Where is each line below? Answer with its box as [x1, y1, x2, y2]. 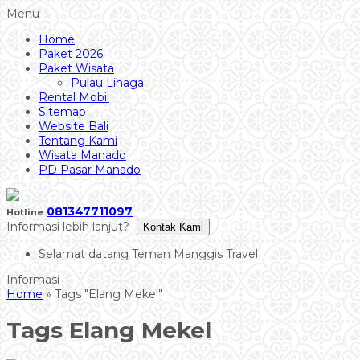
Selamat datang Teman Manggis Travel [39, 247, 258, 261]
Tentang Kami [39, 133, 117, 148]
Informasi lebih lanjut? [6, 219, 133, 234]
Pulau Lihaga [71, 76, 144, 90]
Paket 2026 [39, 47, 103, 61]
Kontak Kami [143, 221, 203, 233]
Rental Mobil [39, 90, 109, 104]
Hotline [6, 207, 43, 218]
